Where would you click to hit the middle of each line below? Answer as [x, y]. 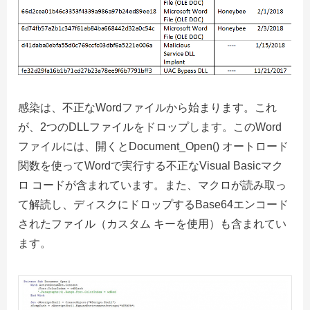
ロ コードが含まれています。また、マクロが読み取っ [152, 185]
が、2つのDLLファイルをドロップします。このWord [150, 127]
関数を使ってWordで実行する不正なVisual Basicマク [151, 165]
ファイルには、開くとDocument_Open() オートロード [153, 146]
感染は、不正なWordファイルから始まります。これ [147, 107]
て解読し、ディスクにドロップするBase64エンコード [153, 204]
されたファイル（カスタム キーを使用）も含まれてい [152, 224]
